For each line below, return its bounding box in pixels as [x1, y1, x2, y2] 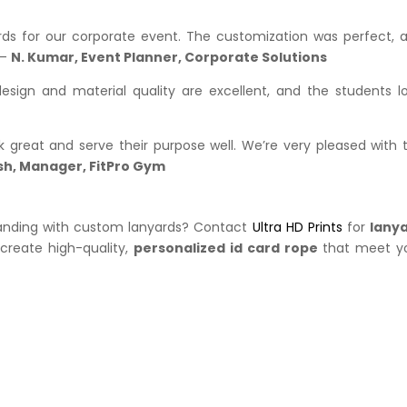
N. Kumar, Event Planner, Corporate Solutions [11, 47, 328, 66]
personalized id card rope [133, 238, 318, 257]
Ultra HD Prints [252, 217, 342, 236]
